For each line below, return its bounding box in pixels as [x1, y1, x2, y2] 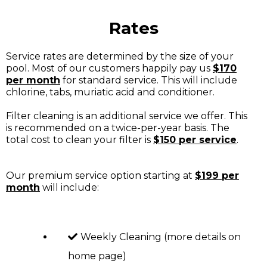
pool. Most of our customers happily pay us [6, 63, 213, 74]
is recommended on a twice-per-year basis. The [6, 122, 229, 133]
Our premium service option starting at [6, 170, 195, 181]
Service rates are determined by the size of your [6, 51, 234, 62]
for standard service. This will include [60, 74, 237, 86]
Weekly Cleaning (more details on [80, 231, 241, 243]
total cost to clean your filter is [6, 134, 153, 145]
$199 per [195, 170, 239, 181]
